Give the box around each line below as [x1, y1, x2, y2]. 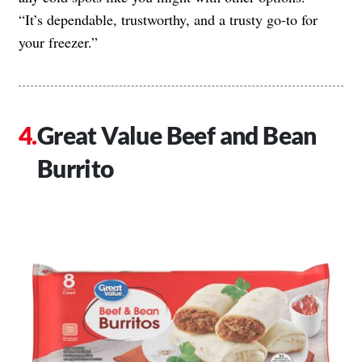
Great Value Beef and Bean [36, 120, 317, 149]
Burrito [36, 153, 114, 183]
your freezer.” [19, 32, 98, 52]
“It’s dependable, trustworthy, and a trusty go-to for [19, 9, 318, 29]
